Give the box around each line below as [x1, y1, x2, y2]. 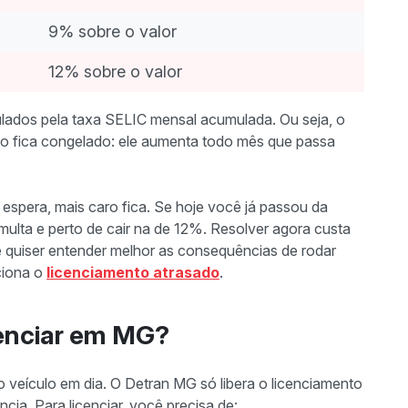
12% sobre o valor [48, 62, 182, 81]
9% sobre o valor [48, 22, 177, 41]
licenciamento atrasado [46, 263, 219, 281]
